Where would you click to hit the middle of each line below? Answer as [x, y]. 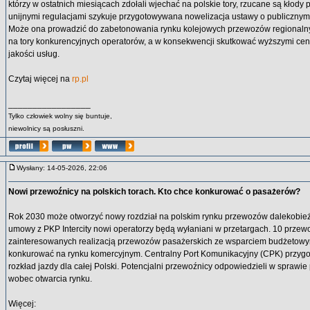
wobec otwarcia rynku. [50, 279]
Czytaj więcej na [40, 79]
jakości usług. [34, 54]
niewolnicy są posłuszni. [46, 128]
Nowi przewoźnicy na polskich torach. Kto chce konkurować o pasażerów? [154, 192]
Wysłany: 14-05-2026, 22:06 [65, 168]
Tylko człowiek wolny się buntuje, [60, 116]
